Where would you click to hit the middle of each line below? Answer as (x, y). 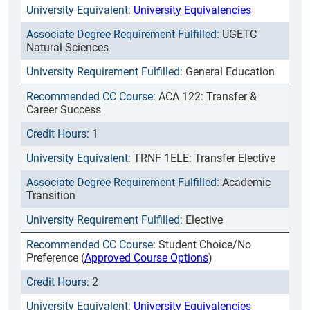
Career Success (64, 110)
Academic (246, 182)
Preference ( (55, 258)
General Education (230, 72)
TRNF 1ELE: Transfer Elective (204, 158)
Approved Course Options (146, 258)
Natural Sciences (67, 47)
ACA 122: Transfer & (208, 97)
